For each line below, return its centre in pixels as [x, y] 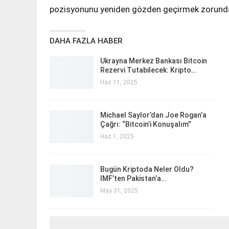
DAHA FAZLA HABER [86, 41]
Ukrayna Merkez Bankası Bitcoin [154, 61]
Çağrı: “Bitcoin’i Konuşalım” [146, 124]
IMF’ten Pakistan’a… [133, 179]
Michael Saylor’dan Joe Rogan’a [153, 115]
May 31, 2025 [119, 191]
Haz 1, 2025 [117, 137]
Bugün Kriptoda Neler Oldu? [147, 169]
